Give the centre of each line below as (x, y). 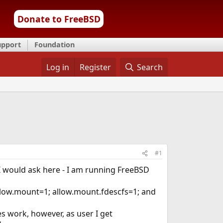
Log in (57, 67)
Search (150, 67)
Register (95, 67)
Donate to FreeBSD (59, 19)
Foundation (55, 45)
